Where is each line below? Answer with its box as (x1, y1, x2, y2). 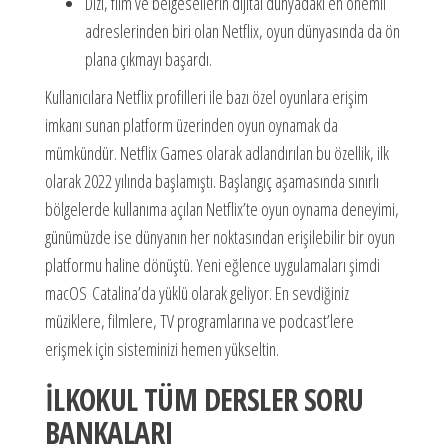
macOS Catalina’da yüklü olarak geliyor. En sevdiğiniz (44, 280, 349, 305)
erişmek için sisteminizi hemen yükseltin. (44, 336, 279, 361)
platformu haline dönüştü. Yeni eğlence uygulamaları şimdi (44, 252, 380, 277)
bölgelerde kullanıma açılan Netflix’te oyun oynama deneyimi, (44, 196, 399, 221)
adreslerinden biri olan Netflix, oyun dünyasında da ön (84, 18, 400, 43)
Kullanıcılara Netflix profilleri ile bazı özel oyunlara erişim (44, 84, 368, 109)
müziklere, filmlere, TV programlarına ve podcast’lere (44, 308, 354, 333)
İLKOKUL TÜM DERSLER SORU (44, 378, 364, 420)
